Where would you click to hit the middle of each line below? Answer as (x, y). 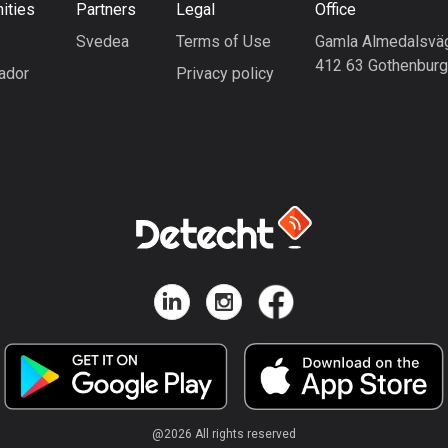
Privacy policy (225, 73)
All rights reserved (245, 433)
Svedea (102, 41)
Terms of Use (224, 41)
